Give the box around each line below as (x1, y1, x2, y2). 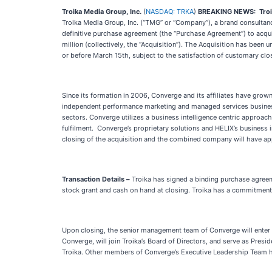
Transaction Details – (62, 175, 132, 183)
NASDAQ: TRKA (146, 7, 194, 16)
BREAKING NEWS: (198, 7, 259, 16)
